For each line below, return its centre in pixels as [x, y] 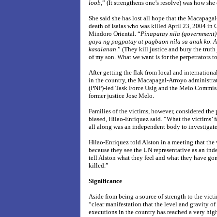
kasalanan [102, 49]
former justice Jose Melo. [121, 96]
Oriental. [125, 34]
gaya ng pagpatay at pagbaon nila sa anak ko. [151, 41]
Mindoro [100, 34]
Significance [105, 181]
